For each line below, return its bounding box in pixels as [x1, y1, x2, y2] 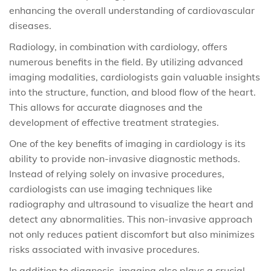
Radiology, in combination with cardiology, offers [9, 41, 227, 53]
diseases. [9, 19, 51, 31]
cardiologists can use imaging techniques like [9, 183, 212, 195]
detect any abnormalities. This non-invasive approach [9, 213, 252, 225]
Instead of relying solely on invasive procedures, [9, 168, 224, 180]
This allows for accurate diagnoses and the [9, 101, 203, 113]
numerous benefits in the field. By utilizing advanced [9, 56, 243, 68]
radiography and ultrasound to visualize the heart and [9, 198, 253, 210]
